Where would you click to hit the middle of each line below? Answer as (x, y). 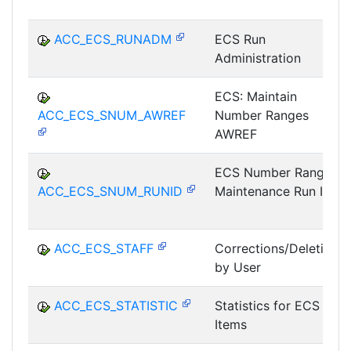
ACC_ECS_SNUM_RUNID (110, 192)
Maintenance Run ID (273, 192)
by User (238, 268)
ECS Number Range (273, 173)
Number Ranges (262, 116)
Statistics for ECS (267, 306)
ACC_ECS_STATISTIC (116, 306)
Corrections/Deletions (280, 249)
